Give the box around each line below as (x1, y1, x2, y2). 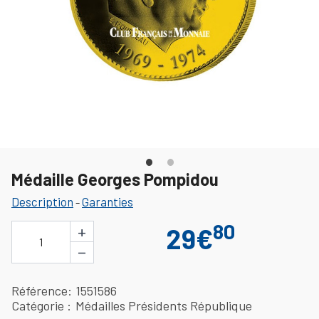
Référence (11, 282, 68, 298)
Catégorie (11, 297, 67, 313)
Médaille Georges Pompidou (11, 168, 219, 189)
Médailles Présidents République (75, 297, 253, 313)
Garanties (82, 194, 133, 209)
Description (11, 194, 73, 209)
